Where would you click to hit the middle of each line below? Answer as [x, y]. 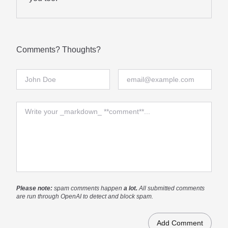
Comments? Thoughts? [59, 49]
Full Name [35, 75]
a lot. [131, 188]
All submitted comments [172, 188]
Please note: [35, 188]
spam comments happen [89, 188]
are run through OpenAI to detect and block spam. [85, 196]
